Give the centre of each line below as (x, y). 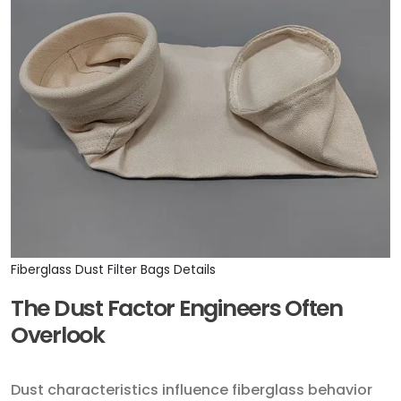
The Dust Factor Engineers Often (177, 309)
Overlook (58, 336)
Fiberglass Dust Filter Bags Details (113, 270)
